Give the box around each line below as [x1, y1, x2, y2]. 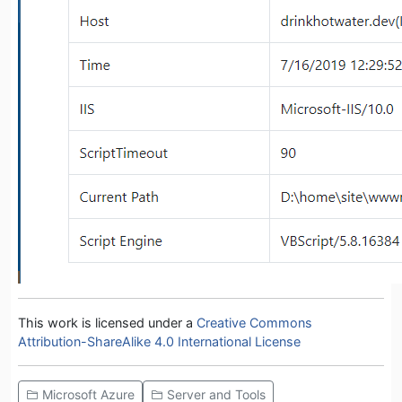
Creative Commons [197, 314, 312, 330]
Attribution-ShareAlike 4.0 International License [18, 333, 301, 349]
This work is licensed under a [18, 314, 197, 330]
